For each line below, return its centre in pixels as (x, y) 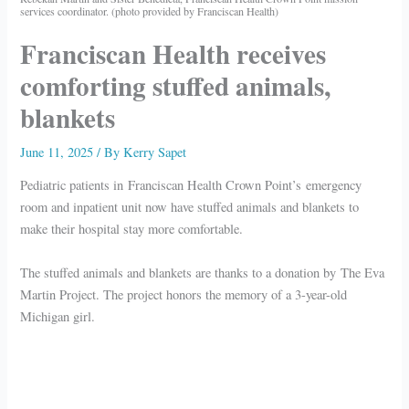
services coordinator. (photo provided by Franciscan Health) (150, 10)
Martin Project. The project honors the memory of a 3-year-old (184, 294)
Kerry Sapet (155, 152)
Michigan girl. (58, 316)
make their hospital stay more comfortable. (132, 229)
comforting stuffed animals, (176, 85)
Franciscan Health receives (173, 53)
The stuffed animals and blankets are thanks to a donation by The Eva (203, 272)
